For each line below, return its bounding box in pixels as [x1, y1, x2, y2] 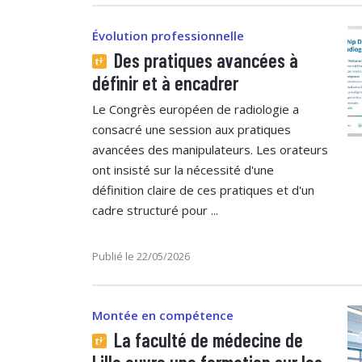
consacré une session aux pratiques [92, 120, 291, 137]
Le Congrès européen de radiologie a [92, 100, 299, 117]
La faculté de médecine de [110, 327, 303, 351]
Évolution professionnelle [92, 27, 244, 44]
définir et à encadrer [92, 70, 238, 95]
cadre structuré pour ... [92, 201, 218, 218]
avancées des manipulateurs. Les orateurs [92, 141, 328, 158]
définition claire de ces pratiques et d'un [92, 181, 314, 198]
